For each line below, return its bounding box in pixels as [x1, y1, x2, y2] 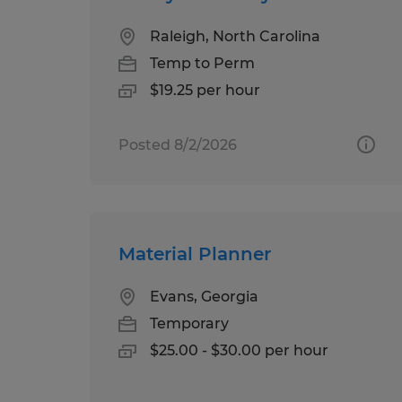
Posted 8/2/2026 [118, 135, 237, 153]
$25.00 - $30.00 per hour [150, 341, 328, 359]
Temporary [150, 314, 229, 332]
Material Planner [118, 242, 271, 265]
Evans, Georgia [150, 287, 258, 305]
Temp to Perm [150, 54, 255, 72]
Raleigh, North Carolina [150, 27, 320, 45]
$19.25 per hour [150, 81, 260, 99]
